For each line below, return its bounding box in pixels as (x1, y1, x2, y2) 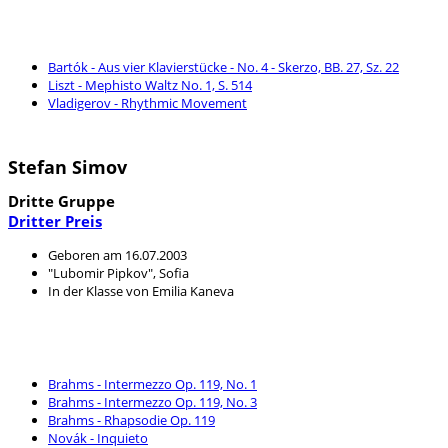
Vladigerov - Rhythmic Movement (48, 93, 247, 112)
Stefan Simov (8, 154, 127, 179)
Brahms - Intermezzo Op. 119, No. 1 (48, 375, 257, 394)
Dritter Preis (8, 210, 102, 231)
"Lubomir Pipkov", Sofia (48, 264, 189, 283)
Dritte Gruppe (8, 190, 115, 211)
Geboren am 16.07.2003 (48, 246, 187, 265)
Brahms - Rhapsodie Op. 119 (48, 411, 215, 430)
